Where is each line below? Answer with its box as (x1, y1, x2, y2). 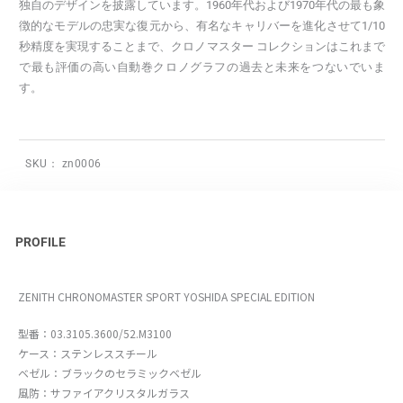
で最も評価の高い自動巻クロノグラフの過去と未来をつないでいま (19, 60, 385, 75)
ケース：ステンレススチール (18, 345, 157, 361)
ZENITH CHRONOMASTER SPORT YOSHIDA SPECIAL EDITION (18, 288, 315, 304)
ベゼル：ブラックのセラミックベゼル (18, 364, 201, 381)
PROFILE (14, 235, 66, 250)
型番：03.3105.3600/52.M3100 (18, 325, 172, 341)
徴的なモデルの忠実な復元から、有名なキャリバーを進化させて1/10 (19, 19, 385, 33)
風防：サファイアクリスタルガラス (18, 384, 190, 400)
